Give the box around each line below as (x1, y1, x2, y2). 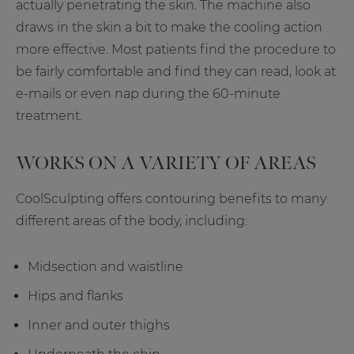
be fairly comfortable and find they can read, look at (16, 64, 336, 80)
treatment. (16, 108, 82, 124)
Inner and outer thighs (28, 318, 170, 333)
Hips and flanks (28, 288, 123, 304)
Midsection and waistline (28, 259, 183, 275)
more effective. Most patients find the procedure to (16, 42, 336, 58)
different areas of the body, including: (16, 213, 247, 229)
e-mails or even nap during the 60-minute (16, 86, 281, 102)
